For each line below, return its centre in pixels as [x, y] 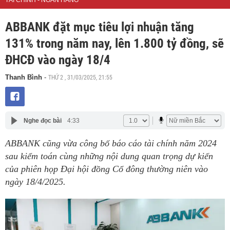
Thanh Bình [24, 78]
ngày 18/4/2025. [35, 182]
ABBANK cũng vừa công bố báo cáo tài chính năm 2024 [111, 143]
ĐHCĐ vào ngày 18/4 [58, 60]
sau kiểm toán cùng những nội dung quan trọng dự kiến [109, 156]
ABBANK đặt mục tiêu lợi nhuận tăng [100, 27]
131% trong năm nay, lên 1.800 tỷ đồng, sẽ [114, 44]
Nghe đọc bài [42, 120]
